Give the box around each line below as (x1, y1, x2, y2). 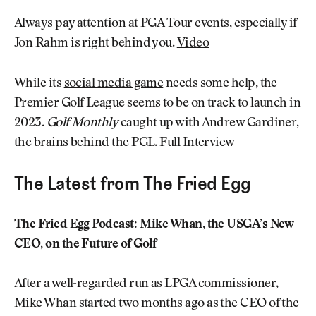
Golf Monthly (46, 116, 119, 130)
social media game (63, 77, 164, 90)
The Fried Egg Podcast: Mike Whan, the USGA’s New (14, 218, 294, 231)
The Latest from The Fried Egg (14, 172, 251, 195)
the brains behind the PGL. (14, 136, 160, 150)
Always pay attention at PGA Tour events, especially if (14, 18, 297, 31)
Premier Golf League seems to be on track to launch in (14, 97, 301, 110)
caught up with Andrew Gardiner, (118, 116, 299, 130)
